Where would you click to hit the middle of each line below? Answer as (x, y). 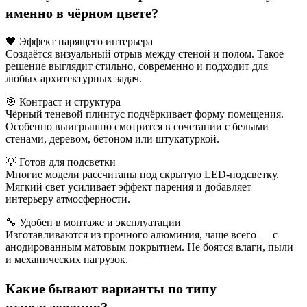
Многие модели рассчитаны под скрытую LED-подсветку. (142, 174)
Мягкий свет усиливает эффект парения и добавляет (128, 186)
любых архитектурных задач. (74, 78)
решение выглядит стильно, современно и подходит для (137, 66)
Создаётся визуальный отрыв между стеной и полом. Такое (145, 53)
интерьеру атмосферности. (68, 199)
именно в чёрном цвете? (82, 13)
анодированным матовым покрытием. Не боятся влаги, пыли (149, 247)
